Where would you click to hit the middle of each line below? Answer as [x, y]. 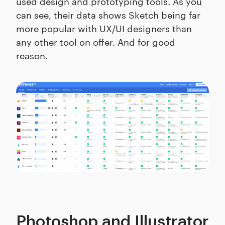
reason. [32, 55]
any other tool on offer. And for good [96, 42]
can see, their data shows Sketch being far [108, 15]
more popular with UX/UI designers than [104, 28]
